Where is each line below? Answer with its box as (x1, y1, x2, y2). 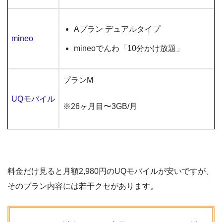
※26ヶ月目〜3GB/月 (63, 102, 137, 111)
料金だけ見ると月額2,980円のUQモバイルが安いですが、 (7, 167, 214, 176)
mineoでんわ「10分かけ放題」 (74, 44, 184, 53)
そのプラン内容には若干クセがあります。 (7, 182, 158, 191)
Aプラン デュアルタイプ (74, 25, 161, 34)
